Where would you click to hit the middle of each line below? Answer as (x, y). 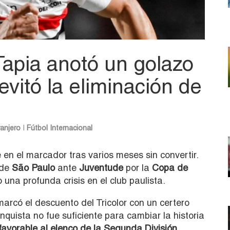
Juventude (101, 167)
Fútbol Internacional (60, 128)
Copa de (170, 167)
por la (138, 167)
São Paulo (33, 167)
